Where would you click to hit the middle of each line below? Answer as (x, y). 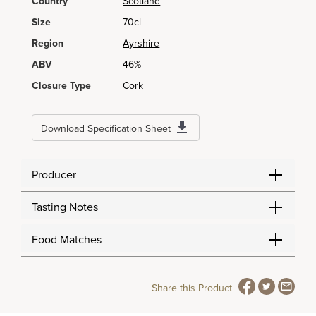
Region (48, 43)
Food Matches (67, 240)
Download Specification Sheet (106, 129)
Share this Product (192, 288)
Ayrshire (141, 43)
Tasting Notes (65, 207)
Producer (54, 175)
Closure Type (61, 86)
